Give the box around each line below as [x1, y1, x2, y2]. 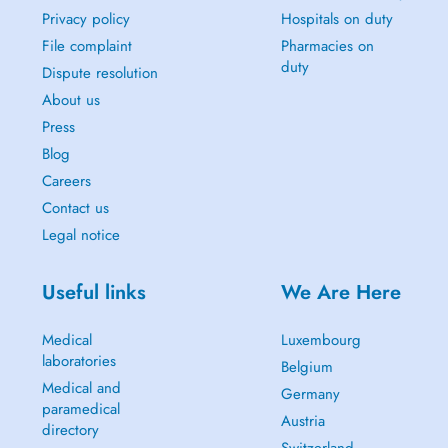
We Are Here [280, 278, 401, 307]
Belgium [280, 356, 333, 378]
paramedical [41, 398, 120, 420]
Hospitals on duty [280, 8, 393, 30]
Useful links [41, 278, 146, 307]
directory [41, 419, 99, 441]
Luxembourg [280, 329, 361, 351]
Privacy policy [41, 8, 130, 30]
